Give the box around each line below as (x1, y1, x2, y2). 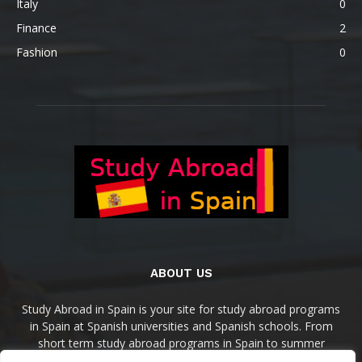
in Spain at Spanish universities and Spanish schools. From (29, 318, 333, 334)
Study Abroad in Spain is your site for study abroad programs (22, 301, 340, 317)
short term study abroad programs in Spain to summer (37, 335, 325, 351)
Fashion (16, 44, 57, 60)
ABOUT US (149, 266, 213, 280)
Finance (16, 20, 57, 36)
